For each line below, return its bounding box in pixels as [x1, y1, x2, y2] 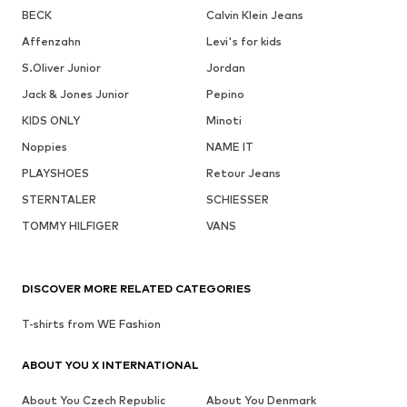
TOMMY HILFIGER [22, 218, 119, 233]
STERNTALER [22, 192, 96, 206]
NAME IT [205, 139, 253, 154]
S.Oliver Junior [22, 60, 101, 74]
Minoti [205, 113, 242, 127]
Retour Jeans [205, 165, 281, 180]
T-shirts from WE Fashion [22, 316, 161, 331]
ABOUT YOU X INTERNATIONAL [22, 357, 199, 372]
